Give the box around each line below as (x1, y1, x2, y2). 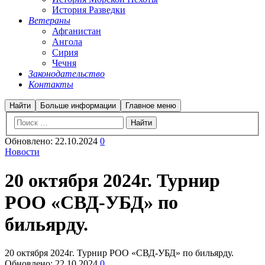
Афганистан (52, 26, 101, 36)
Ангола (52, 37, 82, 47)
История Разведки (52, 5, 125, 15)
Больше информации (40, 101, 116, 110)
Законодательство (28, 69, 105, 79)
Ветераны (28, 15, 70, 25)
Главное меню (125, 101, 176, 110)
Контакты (28, 79, 73, 89)
